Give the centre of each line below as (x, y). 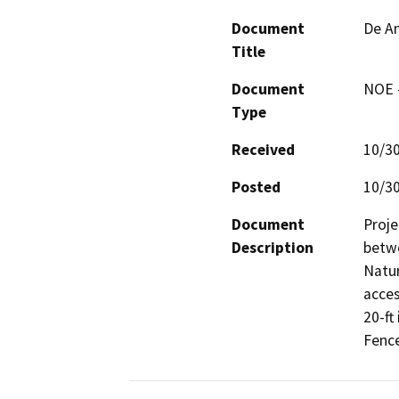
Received (263, 149)
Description (273, 247)
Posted (256, 187)
